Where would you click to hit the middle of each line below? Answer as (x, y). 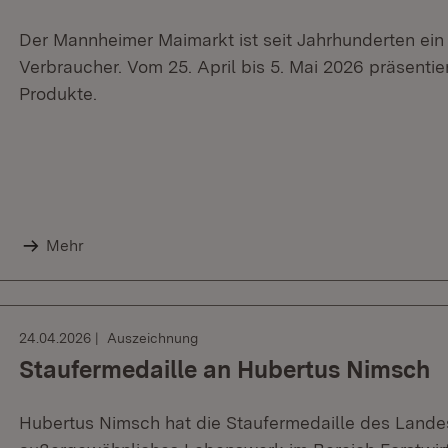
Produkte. (58, 93)
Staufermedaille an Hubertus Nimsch (224, 369)
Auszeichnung (152, 338)
